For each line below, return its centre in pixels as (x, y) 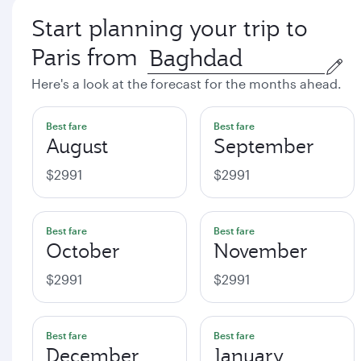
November (261, 251)
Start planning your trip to (170, 28)
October (83, 251)
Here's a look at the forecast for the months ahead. (187, 83)
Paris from (85, 57)
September (264, 146)
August (77, 146)
